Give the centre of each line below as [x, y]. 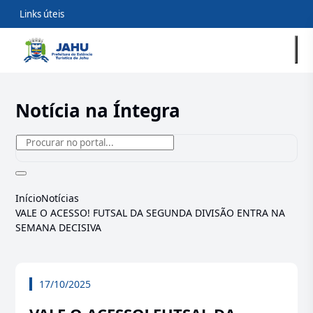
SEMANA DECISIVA [59, 227]
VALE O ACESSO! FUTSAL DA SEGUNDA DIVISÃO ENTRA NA [151, 213]
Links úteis [42, 14]
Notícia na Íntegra [98, 110]
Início [29, 198]
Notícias [60, 198]
